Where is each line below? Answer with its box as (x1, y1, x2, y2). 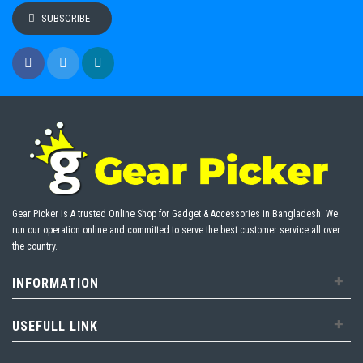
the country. (12, 241, 58, 253)
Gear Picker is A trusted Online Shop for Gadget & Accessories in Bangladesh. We (12, 208, 338, 220)
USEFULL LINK (12, 318, 98, 335)
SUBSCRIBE (41, 12, 90, 25)
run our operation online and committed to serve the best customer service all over (12, 224, 340, 237)
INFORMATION (12, 275, 99, 292)
